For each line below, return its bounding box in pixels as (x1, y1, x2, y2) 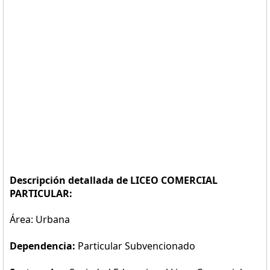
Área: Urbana (10, 213, 70, 226)
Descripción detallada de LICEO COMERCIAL (10, 174, 218, 187)
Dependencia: (10, 239, 78, 253)
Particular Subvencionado (78, 239, 195, 253)
